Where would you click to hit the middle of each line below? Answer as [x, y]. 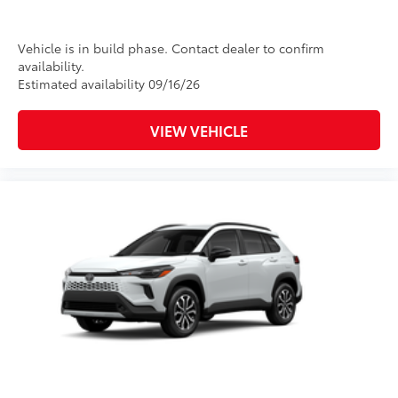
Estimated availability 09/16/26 [109, 84]
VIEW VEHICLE [199, 131]
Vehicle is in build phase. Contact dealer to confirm [171, 48]
